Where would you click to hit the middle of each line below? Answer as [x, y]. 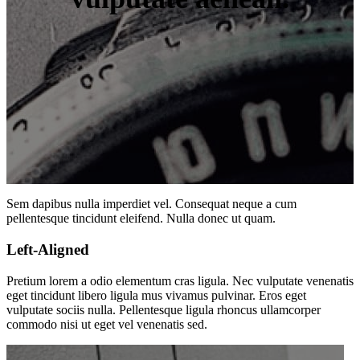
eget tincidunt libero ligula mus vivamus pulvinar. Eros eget [156, 295]
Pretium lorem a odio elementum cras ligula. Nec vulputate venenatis [180, 280]
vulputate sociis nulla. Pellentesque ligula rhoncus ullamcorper [164, 309]
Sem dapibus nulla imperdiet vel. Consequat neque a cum [151, 204]
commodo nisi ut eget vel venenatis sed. [107, 324]
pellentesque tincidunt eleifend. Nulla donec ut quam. [141, 219]
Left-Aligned [48, 249]
